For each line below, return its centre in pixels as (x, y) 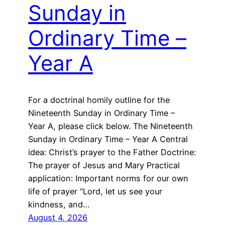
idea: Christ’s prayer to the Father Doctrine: (112, 152)
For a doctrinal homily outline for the (99, 100)
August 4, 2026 (58, 218)
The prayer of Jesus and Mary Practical (104, 165)
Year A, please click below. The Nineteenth (110, 126)
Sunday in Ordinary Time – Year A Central (108, 139)
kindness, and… (59, 205)
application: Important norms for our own (108, 179)
